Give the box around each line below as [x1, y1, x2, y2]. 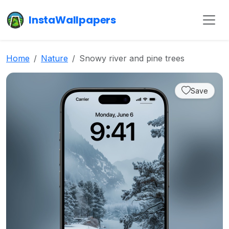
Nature [41, 53, 68, 63]
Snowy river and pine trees [79, 53, 185, 63]
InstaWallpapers [29, 13, 116, 27]
